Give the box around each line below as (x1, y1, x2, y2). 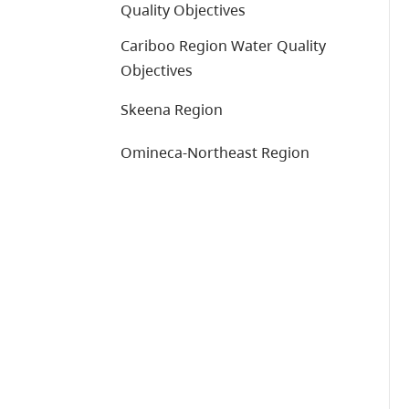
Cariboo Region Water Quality (121, 36, 326, 56)
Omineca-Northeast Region (121, 142, 309, 163)
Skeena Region (121, 100, 223, 120)
